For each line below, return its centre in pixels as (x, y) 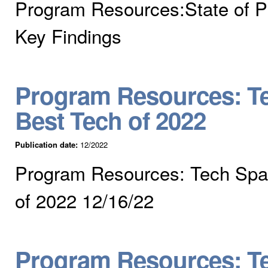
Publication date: (48, 144)
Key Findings (68, 35)
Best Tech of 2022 (110, 120)
